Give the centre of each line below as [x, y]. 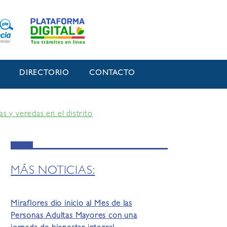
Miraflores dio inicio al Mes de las [72, 204]
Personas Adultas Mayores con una [74, 217]
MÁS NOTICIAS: [53, 172]
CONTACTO [112, 74]
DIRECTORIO [45, 74]
